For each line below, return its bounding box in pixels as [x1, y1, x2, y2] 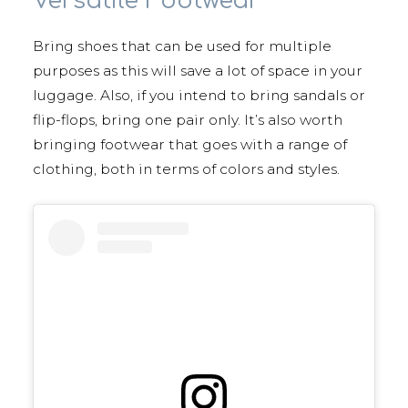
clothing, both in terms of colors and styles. [33, 160, 340, 178]
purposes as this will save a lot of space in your [33, 62, 362, 80]
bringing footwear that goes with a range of [33, 136, 347, 154]
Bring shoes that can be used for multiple [33, 37, 331, 56]
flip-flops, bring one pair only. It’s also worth [33, 111, 342, 129]
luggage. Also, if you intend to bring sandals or [33, 87, 365, 105]
